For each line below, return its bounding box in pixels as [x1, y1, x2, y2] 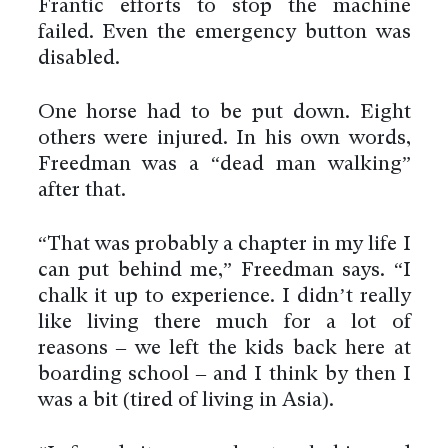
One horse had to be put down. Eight [37, 102, 411, 123]
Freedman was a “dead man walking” [37, 154, 411, 175]
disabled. [37, 48, 120, 69]
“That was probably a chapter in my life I [37, 234, 411, 255]
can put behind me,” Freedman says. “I [37, 260, 411, 281]
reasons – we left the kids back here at [37, 338, 411, 359]
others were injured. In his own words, [37, 128, 411, 149]
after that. [37, 180, 126, 201]
